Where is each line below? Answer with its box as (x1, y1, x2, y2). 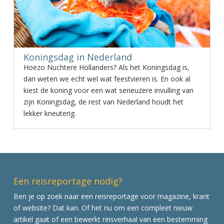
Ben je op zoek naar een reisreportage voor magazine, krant (13, 191, 209, 201)
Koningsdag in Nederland (23, 51, 132, 63)
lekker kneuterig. (23, 108, 76, 118)
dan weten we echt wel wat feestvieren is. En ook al (23, 74, 190, 83)
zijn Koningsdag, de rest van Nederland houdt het (23, 97, 183, 106)
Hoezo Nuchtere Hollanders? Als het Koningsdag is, (23, 62, 189, 72)
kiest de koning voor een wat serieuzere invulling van (23, 85, 193, 95)
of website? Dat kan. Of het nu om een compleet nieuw (13, 203, 192, 213)
